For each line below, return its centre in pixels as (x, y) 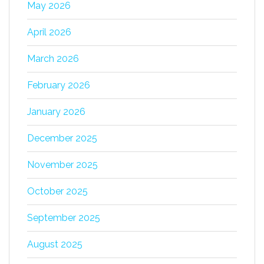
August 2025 (55, 244)
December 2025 (62, 138)
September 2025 (64, 218)
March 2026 (53, 59)
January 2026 (56, 112)
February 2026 (59, 85)
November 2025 (62, 165)
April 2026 (49, 32)
